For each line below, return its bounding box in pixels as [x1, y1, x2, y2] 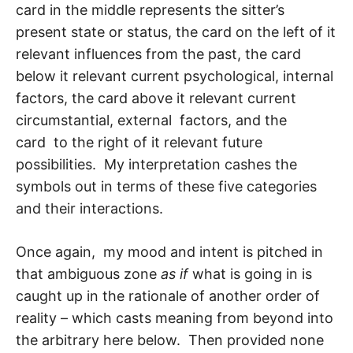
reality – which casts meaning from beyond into [16, 310, 333, 327]
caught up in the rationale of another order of [16, 288, 320, 305]
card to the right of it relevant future [16, 134, 262, 151]
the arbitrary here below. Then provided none [16, 332, 324, 349]
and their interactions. [16, 200, 163, 217]
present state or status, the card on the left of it [16, 24, 336, 41]
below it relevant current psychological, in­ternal [16, 68, 333, 85]
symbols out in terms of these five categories [16, 178, 317, 195]
